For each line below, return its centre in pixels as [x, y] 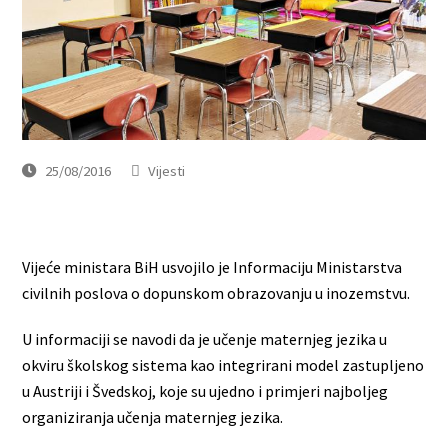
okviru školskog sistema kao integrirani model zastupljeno [223, 365]
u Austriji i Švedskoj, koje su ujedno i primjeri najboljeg [205, 391]
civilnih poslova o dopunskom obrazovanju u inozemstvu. [216, 293]
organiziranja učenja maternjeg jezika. [153, 417]
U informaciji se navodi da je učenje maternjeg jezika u [205, 339]
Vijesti [167, 171]
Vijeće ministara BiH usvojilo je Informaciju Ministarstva [212, 267]
